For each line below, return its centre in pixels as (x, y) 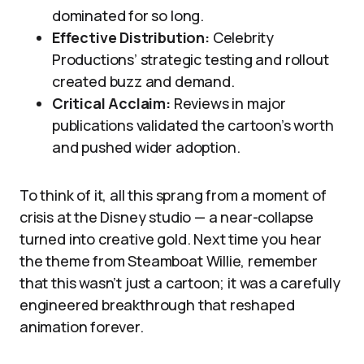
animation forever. (82, 326)
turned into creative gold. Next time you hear (171, 238)
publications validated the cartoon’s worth (193, 125)
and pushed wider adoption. (146, 147)
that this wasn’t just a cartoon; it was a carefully (180, 282)
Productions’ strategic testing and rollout (191, 59)
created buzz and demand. (143, 81)
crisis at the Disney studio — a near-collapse (167, 217)
